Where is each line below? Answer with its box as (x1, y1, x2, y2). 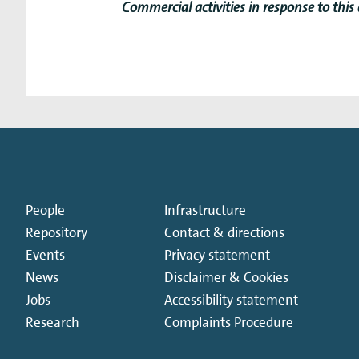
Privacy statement (164, 245, 271, 264)
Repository (26, 223, 87, 241)
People (26, 200, 65, 219)
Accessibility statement (164, 290, 299, 309)
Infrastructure (164, 200, 247, 219)
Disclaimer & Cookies (164, 268, 289, 286)
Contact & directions (164, 223, 285, 241)
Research (26, 313, 79, 331)
